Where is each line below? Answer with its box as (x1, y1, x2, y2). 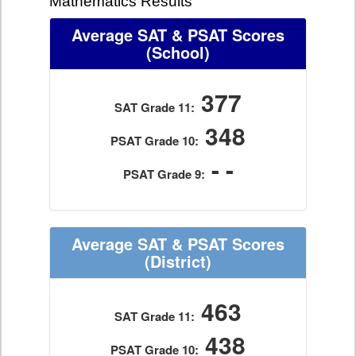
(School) (146, 41, 210, 64)
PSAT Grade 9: (122, 165, 205, 183)
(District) (145, 250, 211, 273)
